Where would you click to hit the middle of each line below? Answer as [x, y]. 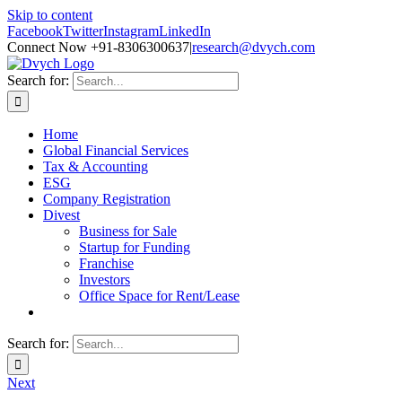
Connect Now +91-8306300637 [98, 47]
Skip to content [50, 15]
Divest [61, 215]
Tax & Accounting [96, 166]
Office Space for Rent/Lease [159, 296]
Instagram [131, 31]
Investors [105, 280]
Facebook [35, 31]
